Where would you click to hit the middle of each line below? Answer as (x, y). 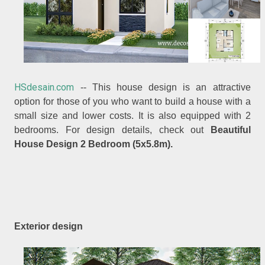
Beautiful (230, 130)
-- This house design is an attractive (162, 87)
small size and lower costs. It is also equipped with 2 (132, 115)
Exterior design (49, 227)
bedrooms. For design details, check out (112, 130)
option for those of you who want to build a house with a (132, 101)
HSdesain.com (44, 87)
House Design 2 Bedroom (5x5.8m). (94, 144)
